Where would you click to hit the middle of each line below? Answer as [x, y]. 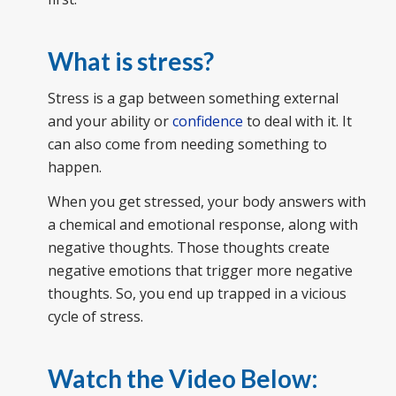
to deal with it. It [297, 121]
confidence [207, 121]
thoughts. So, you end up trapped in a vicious [197, 294]
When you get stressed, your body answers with [206, 202]
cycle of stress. [95, 317]
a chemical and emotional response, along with [202, 225]
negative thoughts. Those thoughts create [188, 248]
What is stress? [130, 61]
